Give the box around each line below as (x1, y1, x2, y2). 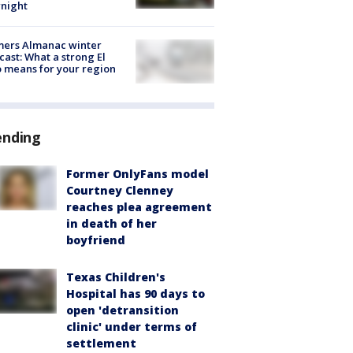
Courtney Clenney (66, 183, 173, 199)
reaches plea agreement (66, 199, 212, 215)
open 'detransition (66, 303, 179, 318)
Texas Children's (66, 269, 165, 285)
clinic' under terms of (66, 319, 197, 335)
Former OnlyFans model (66, 166, 209, 182)
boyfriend (66, 232, 125, 248)
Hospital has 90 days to (66, 286, 205, 302)
